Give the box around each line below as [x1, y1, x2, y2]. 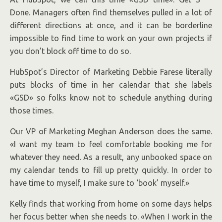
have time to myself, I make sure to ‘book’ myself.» [10, 178, 189, 188]
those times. [10, 106, 54, 115]
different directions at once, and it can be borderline [10, 21, 212, 30]
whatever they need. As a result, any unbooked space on [10, 153, 212, 162]
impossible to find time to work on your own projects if [10, 34, 212, 43]
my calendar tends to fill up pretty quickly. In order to [10, 166, 212, 175]
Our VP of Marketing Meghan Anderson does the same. [10, 127, 212, 136]
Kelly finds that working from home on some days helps [10, 199, 212, 209]
